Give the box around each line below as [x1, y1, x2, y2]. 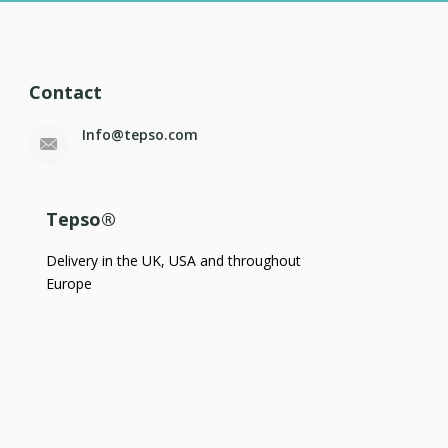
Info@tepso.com [81, 124, 198, 144]
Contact [28, 79, 102, 104]
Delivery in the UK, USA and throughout [45, 250, 301, 270]
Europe [45, 273, 92, 293]
